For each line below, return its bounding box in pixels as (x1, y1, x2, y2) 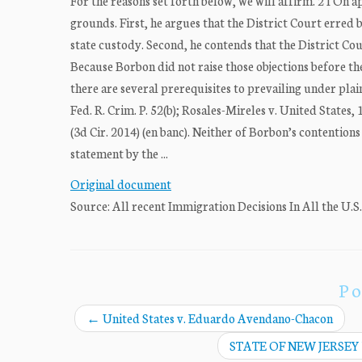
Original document (70, 175, 171, 192)
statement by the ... (70, 145, 168, 162)
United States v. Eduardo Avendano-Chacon (100, 309, 333, 326)
